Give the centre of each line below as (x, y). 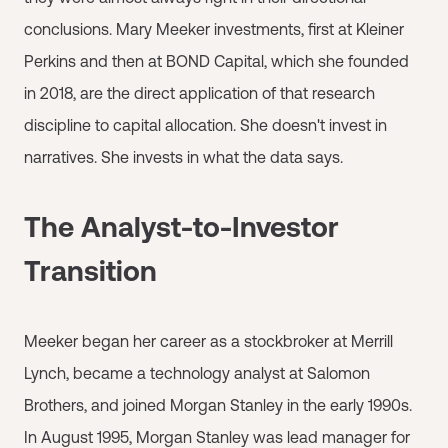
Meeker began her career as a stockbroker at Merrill (208, 341)
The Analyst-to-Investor (181, 227)
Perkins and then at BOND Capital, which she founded (216, 61)
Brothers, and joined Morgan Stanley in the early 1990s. (218, 405)
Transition (90, 271)
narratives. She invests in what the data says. (183, 157)
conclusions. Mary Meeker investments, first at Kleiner (214, 29)
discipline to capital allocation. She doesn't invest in (205, 125)
